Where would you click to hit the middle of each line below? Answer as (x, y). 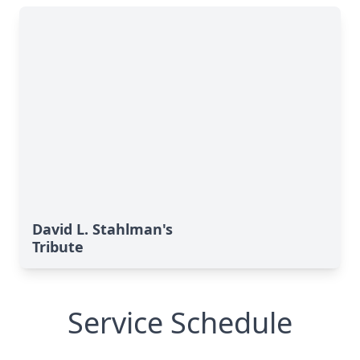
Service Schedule (180, 323)
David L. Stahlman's (102, 229)
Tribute (58, 247)
